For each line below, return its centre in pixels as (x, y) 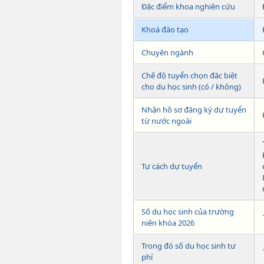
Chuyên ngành (167, 52)
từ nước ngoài (166, 121)
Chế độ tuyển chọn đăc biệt (189, 75)
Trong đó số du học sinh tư (189, 245)
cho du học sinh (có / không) (191, 86)
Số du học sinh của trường (188, 211)
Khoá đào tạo (165, 29)
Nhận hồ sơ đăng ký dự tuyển (194, 109)
